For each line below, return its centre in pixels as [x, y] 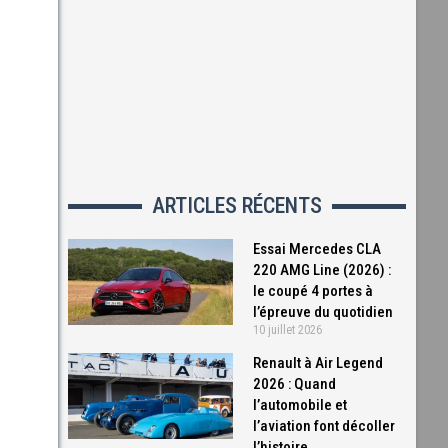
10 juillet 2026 [288, 330]
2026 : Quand [295, 384]
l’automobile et [300, 405]
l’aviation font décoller [324, 426]
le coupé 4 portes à [313, 291]
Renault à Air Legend [318, 363]
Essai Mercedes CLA [317, 249]
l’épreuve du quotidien [323, 312]
